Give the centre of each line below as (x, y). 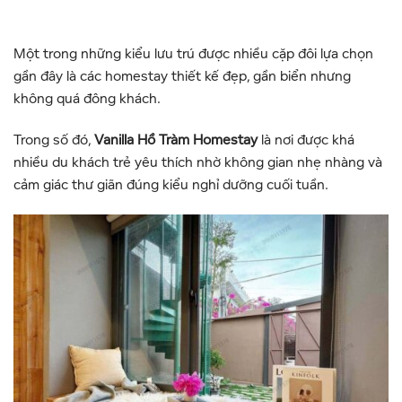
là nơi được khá (306, 140)
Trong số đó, (54, 140)
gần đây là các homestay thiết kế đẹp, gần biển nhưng (182, 76)
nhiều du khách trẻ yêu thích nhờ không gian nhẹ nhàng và (198, 162)
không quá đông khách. (87, 98)
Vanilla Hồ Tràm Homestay (176, 140)
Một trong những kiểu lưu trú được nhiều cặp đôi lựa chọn (193, 53)
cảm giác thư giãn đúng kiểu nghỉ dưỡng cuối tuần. (171, 184)
